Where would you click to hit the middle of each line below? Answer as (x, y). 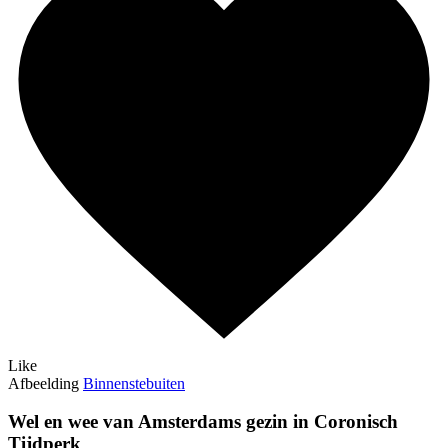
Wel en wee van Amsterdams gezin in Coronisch (203, 422)
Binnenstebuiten (134, 383)
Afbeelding (43, 383)
